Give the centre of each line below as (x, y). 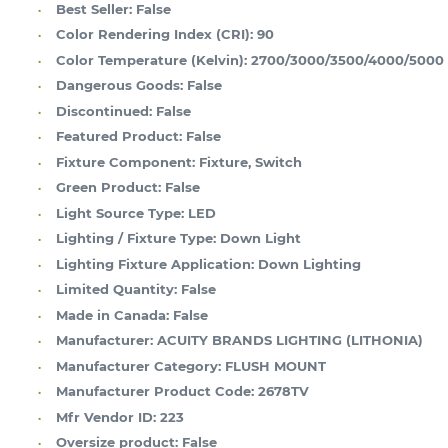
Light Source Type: (120, 212)
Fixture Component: (125, 161)
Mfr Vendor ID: (106, 416)
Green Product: (108, 187)
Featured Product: (119, 136)
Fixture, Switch (250, 161)
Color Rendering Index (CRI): (154, 34)
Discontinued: (104, 110)
